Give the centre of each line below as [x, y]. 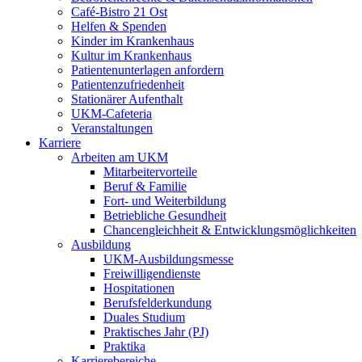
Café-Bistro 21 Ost [119, 12]
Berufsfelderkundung [158, 303]
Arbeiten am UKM [120, 158]
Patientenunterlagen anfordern [147, 70]
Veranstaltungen [112, 128]
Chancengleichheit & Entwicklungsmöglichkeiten [230, 230]
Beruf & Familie [145, 187]
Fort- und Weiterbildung [165, 201]
